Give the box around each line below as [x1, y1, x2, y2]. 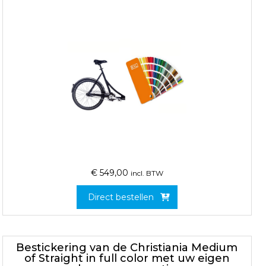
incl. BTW [130, 169, 163, 178]
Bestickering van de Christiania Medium [16, 240, 238, 254]
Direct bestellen [88, 192, 154, 203]
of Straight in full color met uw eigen [24, 251, 230, 265]
